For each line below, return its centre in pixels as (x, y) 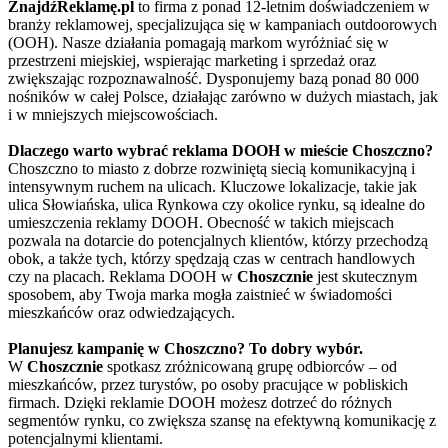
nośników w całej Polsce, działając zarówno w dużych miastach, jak (223, 96)
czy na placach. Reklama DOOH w (122, 276)
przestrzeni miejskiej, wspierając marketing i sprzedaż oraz (192, 60)
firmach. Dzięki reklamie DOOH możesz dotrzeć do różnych (200, 402)
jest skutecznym (365, 276)
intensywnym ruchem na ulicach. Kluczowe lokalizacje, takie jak (212, 186)
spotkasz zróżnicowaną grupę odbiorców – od (250, 366)
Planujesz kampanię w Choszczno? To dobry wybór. (185, 348)
